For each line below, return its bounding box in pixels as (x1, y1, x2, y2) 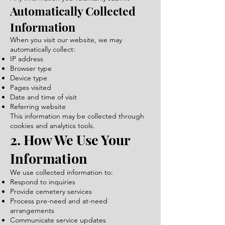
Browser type (10, 64, 52, 73)
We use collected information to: (10, 168, 113, 177)
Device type (10, 73, 47, 82)
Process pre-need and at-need (10, 196, 107, 205)
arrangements (10, 206, 54, 215)
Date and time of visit (10, 92, 77, 101)
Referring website (10, 102, 66, 111)
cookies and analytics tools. (10, 121, 95, 130)
